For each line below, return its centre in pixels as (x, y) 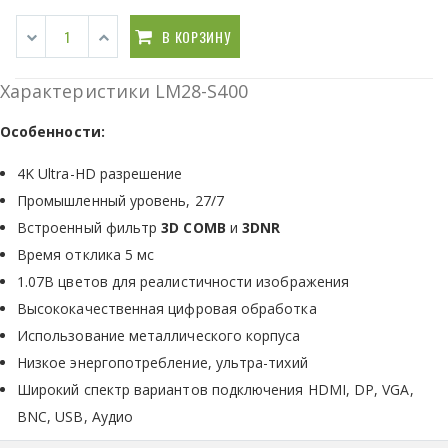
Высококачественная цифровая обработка (167, 308)
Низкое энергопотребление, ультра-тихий (162, 362)
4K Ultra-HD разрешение (100, 173)
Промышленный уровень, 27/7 (120, 200)
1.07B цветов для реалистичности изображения (183, 281)
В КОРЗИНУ (196, 36)
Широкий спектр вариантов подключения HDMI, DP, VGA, (215, 389)
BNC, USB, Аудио (75, 416)
